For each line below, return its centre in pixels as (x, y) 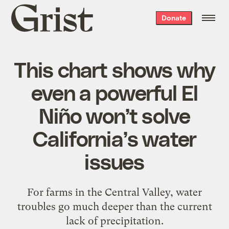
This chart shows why (114, 69)
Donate (174, 18)
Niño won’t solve (114, 115)
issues (114, 161)
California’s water (114, 138)
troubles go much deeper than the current (114, 206)
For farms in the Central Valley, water (114, 192)
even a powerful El (114, 92)
